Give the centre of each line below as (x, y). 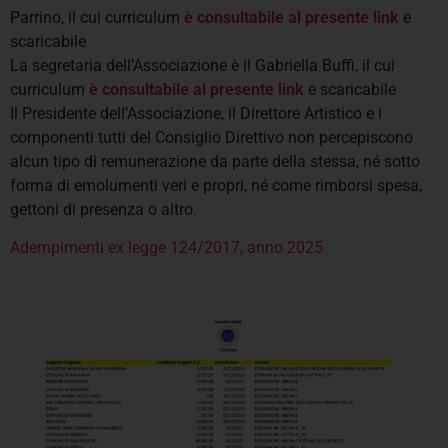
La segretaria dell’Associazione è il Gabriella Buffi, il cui (202, 66)
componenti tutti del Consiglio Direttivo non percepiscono (211, 138)
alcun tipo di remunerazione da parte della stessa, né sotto (215, 162)
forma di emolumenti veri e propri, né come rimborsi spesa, (216, 186)
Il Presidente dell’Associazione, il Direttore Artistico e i (196, 114)
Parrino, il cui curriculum (97, 18)
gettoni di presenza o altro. (103, 210)
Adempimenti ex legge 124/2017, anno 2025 (166, 248)
